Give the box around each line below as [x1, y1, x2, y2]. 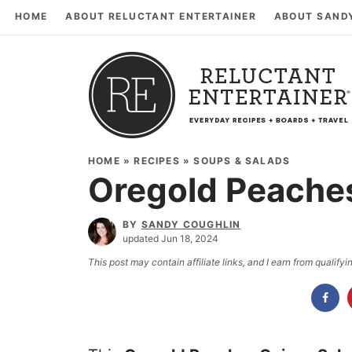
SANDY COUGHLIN [141, 218, 241, 230]
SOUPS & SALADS [193, 154, 291, 167]
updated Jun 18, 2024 [123, 232, 218, 244]
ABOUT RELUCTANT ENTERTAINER [65, 10, 257, 22]
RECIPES [134, 154, 180, 167]
